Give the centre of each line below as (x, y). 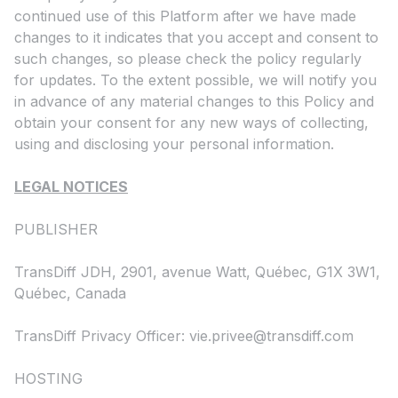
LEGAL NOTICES (71, 187)
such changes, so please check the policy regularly (188, 59)
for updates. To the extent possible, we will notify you (195, 80)
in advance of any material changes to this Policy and (194, 102)
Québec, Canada (70, 294)
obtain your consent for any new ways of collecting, (191, 123)
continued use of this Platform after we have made (185, 16)
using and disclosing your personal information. (174, 144)
